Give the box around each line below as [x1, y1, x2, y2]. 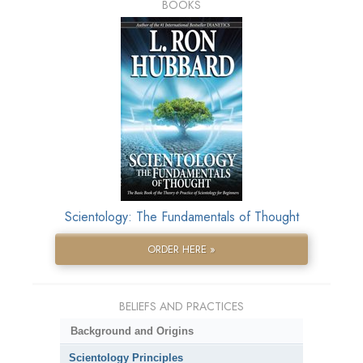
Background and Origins [70, 325, 194, 338]
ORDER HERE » [147, 241, 216, 258]
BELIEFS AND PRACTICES [119, 298, 244, 315]
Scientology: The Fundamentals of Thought [64, 207, 299, 227]
